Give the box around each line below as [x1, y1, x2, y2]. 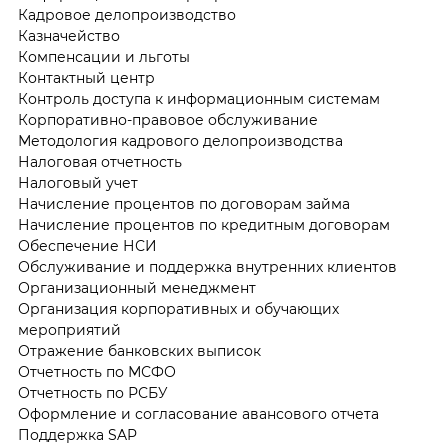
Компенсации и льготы [17, 48, 190, 67]
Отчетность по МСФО [17, 363, 176, 382]
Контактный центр [17, 69, 155, 88]
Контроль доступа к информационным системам [17, 90, 380, 109]
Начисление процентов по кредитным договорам [17, 216, 390, 235]
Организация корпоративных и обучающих [17, 300, 339, 319]
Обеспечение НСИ [17, 237, 157, 256]
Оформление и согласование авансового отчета [17, 405, 379, 424]
